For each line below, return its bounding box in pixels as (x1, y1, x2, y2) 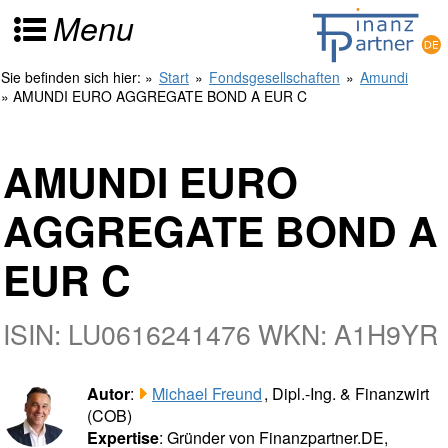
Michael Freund (152, 382, 262, 405)
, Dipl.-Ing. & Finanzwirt (264, 382, 429, 405)
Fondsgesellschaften (209, 67, 340, 87)
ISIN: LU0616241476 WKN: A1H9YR (3, 314, 438, 353)
